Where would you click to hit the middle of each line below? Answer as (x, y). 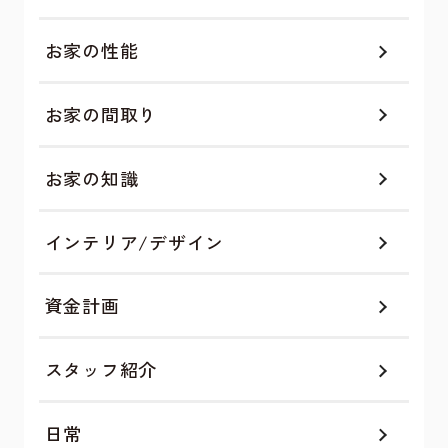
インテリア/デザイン (134, 241)
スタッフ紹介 (101, 369)
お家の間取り (101, 113)
